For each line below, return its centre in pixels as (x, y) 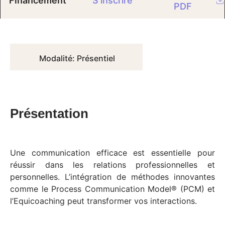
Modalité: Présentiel (77, 59)
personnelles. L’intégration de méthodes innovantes (113, 177)
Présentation (49, 114)
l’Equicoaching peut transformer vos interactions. (103, 201)
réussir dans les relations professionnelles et (113, 165)
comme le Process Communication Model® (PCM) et (113, 189)
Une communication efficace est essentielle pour (113, 153)
